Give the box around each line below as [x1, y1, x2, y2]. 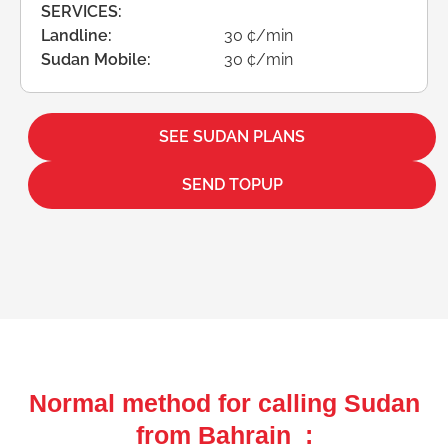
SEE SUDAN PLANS [159, 126, 305, 146]
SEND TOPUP [181, 174, 283, 194]
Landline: [41, 25, 112, 45]
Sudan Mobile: [41, 49, 151, 69]
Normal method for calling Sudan [28, 388, 420, 417]
